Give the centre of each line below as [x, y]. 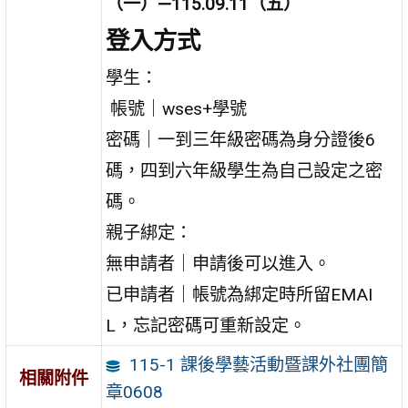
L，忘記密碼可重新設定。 [206, 325]
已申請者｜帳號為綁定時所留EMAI [240, 294]
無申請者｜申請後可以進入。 [219, 263]
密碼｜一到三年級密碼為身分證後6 [241, 139]
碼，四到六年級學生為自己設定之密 [245, 170]
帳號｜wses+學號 [177, 108]
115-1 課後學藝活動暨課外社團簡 [258, 364]
